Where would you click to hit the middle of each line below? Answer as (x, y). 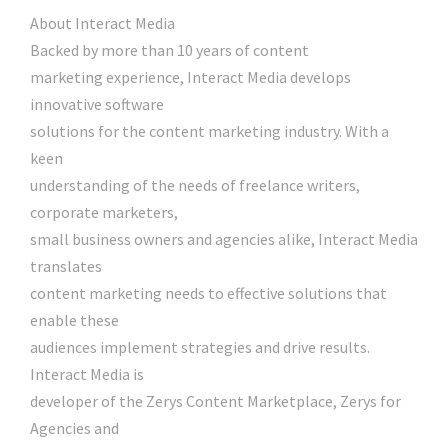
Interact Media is (87, 374)
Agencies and (74, 428)
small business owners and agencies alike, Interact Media (224, 239)
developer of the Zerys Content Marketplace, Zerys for (215, 401)
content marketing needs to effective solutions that (208, 293)
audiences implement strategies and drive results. (200, 347)
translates (66, 266)
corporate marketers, (104, 212)
